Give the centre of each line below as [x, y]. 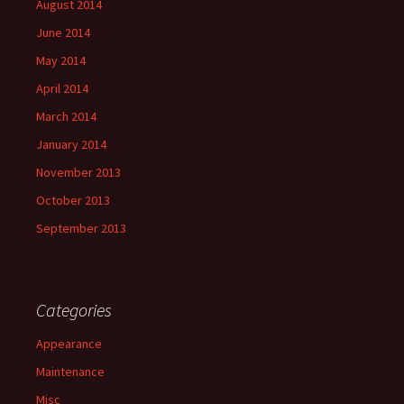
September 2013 [81, 228]
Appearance [69, 343]
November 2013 [78, 172]
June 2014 [63, 32]
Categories [74, 309]
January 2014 [71, 144]
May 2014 [61, 60]
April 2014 [62, 88]
